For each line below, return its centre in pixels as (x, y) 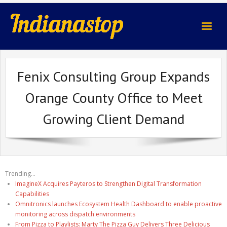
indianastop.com (50, 20)
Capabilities (32, 194)
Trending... (20, 174)
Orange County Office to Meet (113, 98)
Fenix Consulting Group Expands (113, 76)
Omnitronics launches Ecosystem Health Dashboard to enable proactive (119, 204)
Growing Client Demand (113, 119)
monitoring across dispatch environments (75, 214)
